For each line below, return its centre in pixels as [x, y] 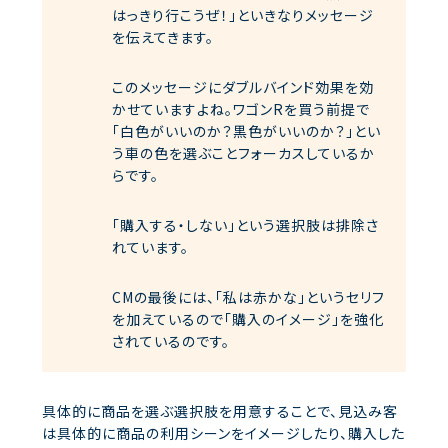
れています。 [150, 247]
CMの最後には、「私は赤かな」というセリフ [248, 297]
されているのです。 [171, 341]
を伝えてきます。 [163, 37]
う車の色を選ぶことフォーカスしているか [243, 153]
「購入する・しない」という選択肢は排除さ [245, 225]
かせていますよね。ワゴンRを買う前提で [241, 109]
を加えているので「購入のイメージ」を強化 [248, 319]
